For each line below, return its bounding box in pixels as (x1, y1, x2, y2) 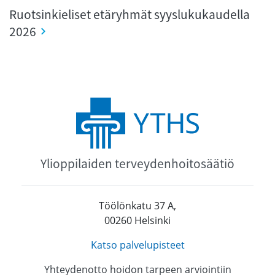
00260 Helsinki (104, 214, 171, 227)
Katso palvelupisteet (90, 238, 185, 252)
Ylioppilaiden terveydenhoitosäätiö (41, 155, 234, 172)
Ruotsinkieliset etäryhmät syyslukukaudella (9, 6, 250, 23)
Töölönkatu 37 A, (99, 199, 176, 212)
